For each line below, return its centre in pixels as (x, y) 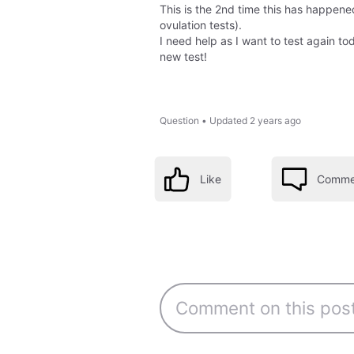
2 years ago (275, 120)
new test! (183, 56)
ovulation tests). (200, 24)
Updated (228, 120)
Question (179, 120)
